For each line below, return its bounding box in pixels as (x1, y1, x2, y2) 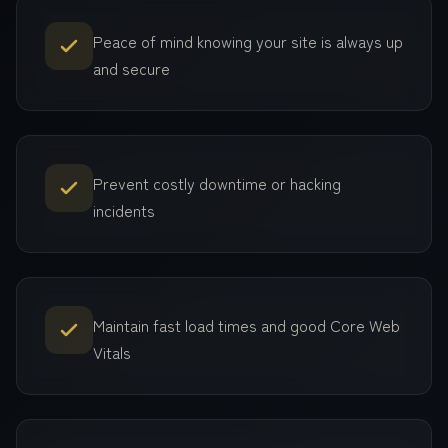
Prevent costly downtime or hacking (93, 171, 341, 195)
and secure (93, 56, 170, 80)
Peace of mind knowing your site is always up (93, 29, 403, 53)
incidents (93, 198, 155, 222)
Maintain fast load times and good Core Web (93, 313, 400, 337)
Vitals (93, 340, 131, 364)
